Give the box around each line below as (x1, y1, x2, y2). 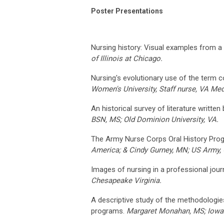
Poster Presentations (91, 6, 163, 15)
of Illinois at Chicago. (91, 53, 162, 63)
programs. (91, 206, 126, 215)
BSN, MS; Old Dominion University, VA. (91, 114, 218, 124)
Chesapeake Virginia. (91, 175, 161, 185)
